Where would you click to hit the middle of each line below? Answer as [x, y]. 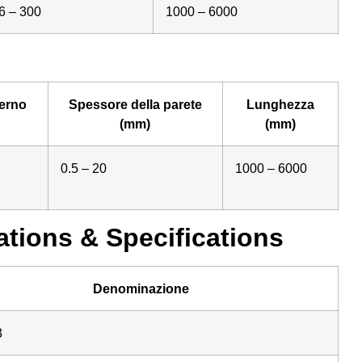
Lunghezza [280, 104]
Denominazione [141, 288]
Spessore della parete [135, 104]
